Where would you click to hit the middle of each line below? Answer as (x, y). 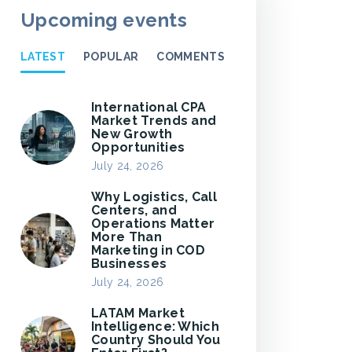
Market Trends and (154, 121)
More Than (126, 237)
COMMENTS (191, 57)
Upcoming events (104, 20)
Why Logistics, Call (154, 197)
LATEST (43, 57)
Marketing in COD (148, 250)
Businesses (129, 264)
